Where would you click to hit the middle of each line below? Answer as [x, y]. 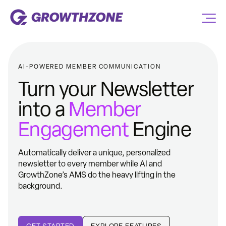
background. [40, 186]
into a [43, 109]
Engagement [74, 129]
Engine [160, 129]
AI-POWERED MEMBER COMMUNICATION [90, 67]
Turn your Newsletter [106, 89]
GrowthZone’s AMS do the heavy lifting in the [97, 175]
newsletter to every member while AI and [90, 164]
